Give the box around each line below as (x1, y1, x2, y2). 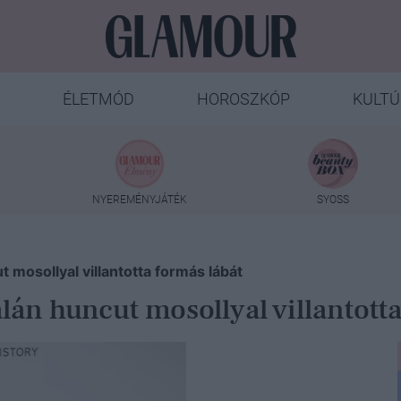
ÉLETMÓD (62, 90, 134, 108)
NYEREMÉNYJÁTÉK (91, 192, 187, 206)
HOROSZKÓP (196, 90, 290, 108)
